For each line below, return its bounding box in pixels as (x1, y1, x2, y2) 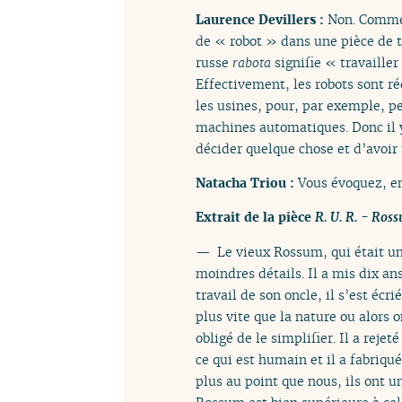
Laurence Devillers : (196, 10, 328, 28)
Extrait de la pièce (196, 208, 315, 226)
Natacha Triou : (196, 174, 298, 192)
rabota (232, 53, 271, 71)
